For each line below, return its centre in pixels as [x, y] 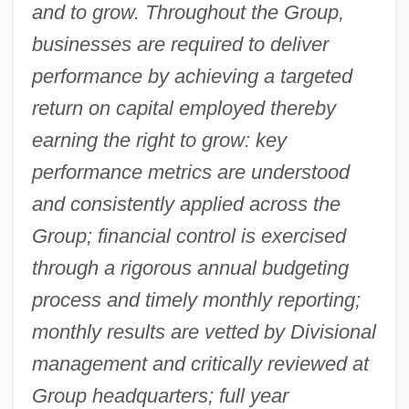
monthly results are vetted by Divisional [204, 331]
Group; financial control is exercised [189, 236]
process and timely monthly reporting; [196, 299]
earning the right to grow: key [159, 140]
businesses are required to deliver [180, 44]
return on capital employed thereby [184, 108]
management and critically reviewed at [200, 363]
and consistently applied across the [186, 204]
